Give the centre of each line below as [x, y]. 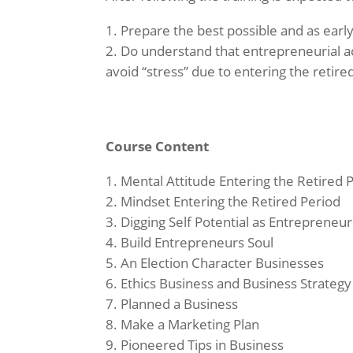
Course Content [158, 147]
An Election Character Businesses [223, 263]
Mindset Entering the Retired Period [231, 202]
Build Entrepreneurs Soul [197, 243]
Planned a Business [180, 304]
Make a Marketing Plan [190, 325]
